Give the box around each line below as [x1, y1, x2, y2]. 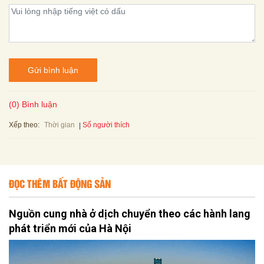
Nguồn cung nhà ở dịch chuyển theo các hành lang [9, 207, 250, 220]
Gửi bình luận [28, 65, 78, 75]
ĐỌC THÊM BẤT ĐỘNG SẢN [9, 176, 111, 192]
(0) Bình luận [9, 100, 57, 110]
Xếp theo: [9, 120, 39, 129]
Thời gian [44, 121, 75, 130]
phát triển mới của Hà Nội [9, 222, 131, 235]
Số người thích [82, 120, 130, 129]
